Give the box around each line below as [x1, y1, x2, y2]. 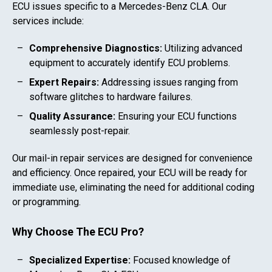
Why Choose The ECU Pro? [12, 225, 144, 239]
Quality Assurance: [29, 110, 115, 123]
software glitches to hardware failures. [29, 91, 192, 103]
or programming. [12, 195, 81, 208]
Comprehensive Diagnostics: [29, 42, 162, 55]
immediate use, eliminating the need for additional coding [12, 181, 254, 193]
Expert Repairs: [29, 76, 99, 89]
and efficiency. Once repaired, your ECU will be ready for [12, 166, 247, 178]
